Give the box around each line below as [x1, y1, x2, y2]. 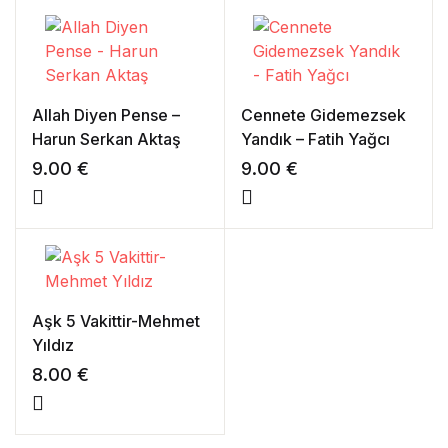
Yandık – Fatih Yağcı [240, 129, 390, 149]
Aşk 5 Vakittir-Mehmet [32, 311, 200, 331]
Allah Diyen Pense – [32, 105, 180, 125]
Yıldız [32, 335, 74, 355]
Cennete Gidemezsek [240, 105, 406, 125]
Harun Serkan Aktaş [32, 129, 181, 149]
